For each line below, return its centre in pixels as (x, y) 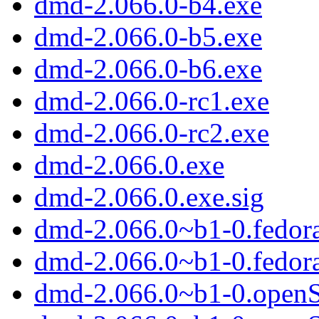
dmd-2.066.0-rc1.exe (152, 101)
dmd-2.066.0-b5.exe (148, 37)
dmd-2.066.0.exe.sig (149, 197)
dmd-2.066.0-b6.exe (148, 69)
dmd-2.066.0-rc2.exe (152, 133)
